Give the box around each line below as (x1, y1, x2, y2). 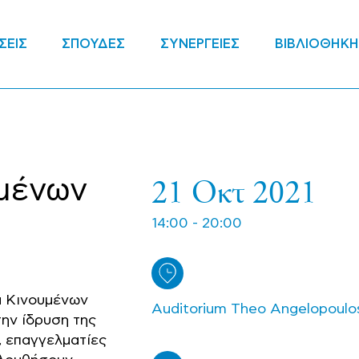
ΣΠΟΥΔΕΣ (62, 36, 126, 52)
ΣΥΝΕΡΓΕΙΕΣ (160, 36, 240, 52)
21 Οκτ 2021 (151, 169, 317, 212)
